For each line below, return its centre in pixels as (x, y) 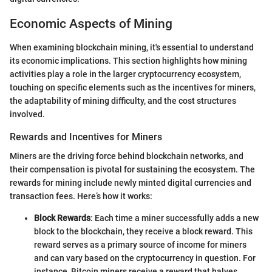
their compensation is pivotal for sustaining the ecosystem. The (132, 169)
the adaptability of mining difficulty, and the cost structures (123, 100)
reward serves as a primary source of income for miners (140, 244)
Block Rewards (62, 218)
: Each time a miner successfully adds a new (175, 218)
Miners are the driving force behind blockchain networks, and (127, 156)
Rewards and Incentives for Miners (86, 137)
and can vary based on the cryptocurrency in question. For (145, 258)
